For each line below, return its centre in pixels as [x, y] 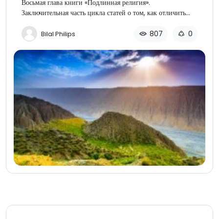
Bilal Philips [58, 34]
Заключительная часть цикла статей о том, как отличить [104, 12]
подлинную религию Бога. [61, 23]
